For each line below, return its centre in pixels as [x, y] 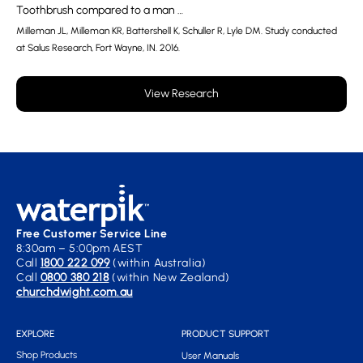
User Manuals [210, 355]
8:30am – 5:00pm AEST [80, 248]
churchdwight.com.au [75, 292]
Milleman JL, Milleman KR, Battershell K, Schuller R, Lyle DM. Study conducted [177, 30]
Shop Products [47, 354]
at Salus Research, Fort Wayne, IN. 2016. [98, 47]
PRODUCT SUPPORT [226, 333]
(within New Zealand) [169, 277]
